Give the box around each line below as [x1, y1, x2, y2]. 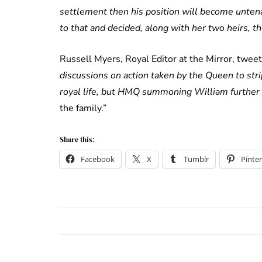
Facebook [81, 154, 115, 165]
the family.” [60, 102, 106, 115]
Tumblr [184, 154, 209, 165]
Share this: [60, 135, 94, 144]
